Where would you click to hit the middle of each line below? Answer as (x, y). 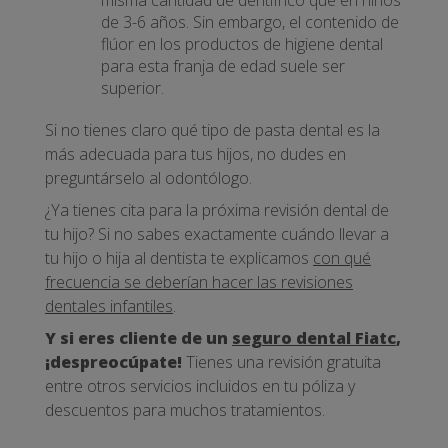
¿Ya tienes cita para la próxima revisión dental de (217, 209)
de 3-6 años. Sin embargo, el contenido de (250, 21)
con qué (342, 257)
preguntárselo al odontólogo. (148, 177)
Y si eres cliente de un (138, 337)
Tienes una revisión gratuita (281, 361)
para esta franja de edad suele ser (223, 65)
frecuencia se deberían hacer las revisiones (199, 281)
